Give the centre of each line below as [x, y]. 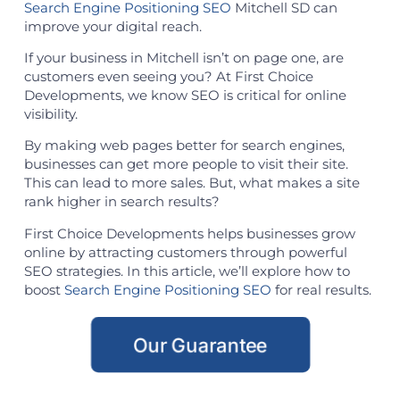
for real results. [321, 289]
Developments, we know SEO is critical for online [185, 95]
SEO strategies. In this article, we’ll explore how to [187, 271]
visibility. [50, 113]
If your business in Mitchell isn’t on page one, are [183, 57]
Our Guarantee [200, 345]
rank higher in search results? [121, 202]
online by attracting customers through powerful [185, 252]
